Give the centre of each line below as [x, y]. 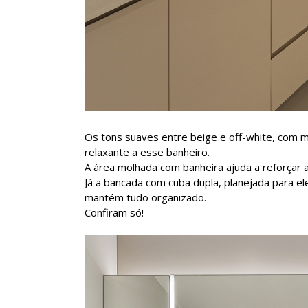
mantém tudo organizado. [145, 197]
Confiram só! [114, 212]
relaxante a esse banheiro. [147, 152]
